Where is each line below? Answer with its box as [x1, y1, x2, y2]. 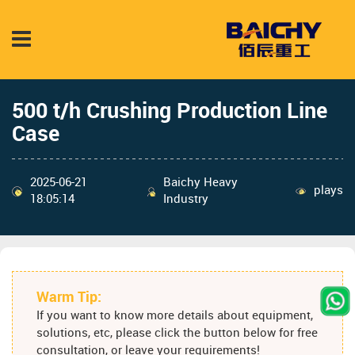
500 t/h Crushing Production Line [12, 100, 327, 123]
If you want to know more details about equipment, [36, 310, 313, 323]
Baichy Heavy [163, 176, 239, 189]
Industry [163, 193, 209, 206]
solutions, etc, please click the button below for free [36, 327, 318, 341]
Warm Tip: [36, 290, 101, 306]
